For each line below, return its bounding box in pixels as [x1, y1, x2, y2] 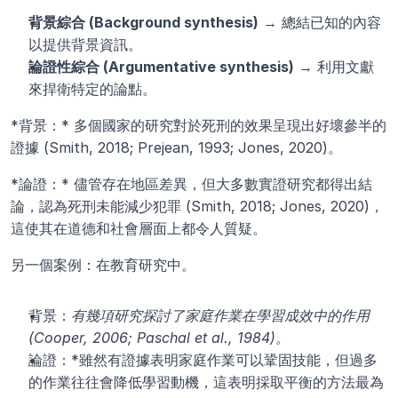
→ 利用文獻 [294, 58, 374, 76]
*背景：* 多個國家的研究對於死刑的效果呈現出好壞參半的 [11, 116, 386, 135]
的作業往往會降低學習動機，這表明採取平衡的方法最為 [28, 373, 384, 392]
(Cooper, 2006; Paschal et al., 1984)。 [28, 329, 290, 347]
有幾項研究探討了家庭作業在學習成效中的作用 [71, 306, 370, 325]
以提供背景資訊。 [28, 36, 142, 54]
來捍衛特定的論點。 [28, 80, 156, 99]
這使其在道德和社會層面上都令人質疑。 [11, 219, 267, 238]
